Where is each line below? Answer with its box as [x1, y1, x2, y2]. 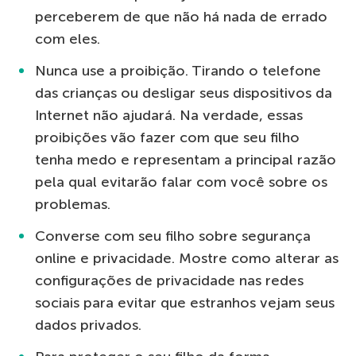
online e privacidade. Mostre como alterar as [35, 250, 339, 268]
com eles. [35, 30, 100, 48]
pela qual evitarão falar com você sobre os [35, 173, 327, 192]
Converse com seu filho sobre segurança [35, 227, 311, 246]
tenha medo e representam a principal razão [35, 151, 336, 169]
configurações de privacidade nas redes [35, 272, 304, 290]
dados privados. [35, 316, 141, 335]
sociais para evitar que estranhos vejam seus [35, 294, 335, 312]
